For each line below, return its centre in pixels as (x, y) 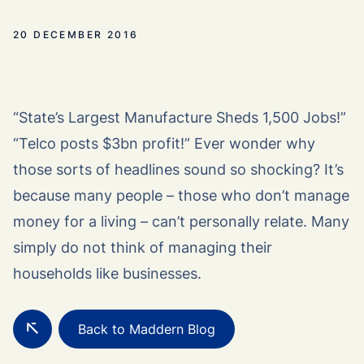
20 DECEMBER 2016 (76, 35)
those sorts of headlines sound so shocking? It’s (178, 169)
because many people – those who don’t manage (181, 195)
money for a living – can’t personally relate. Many (181, 221)
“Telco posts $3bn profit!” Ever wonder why (164, 143)
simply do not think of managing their (143, 247)
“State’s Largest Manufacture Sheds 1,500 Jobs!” (180, 117)
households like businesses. (107, 273)
